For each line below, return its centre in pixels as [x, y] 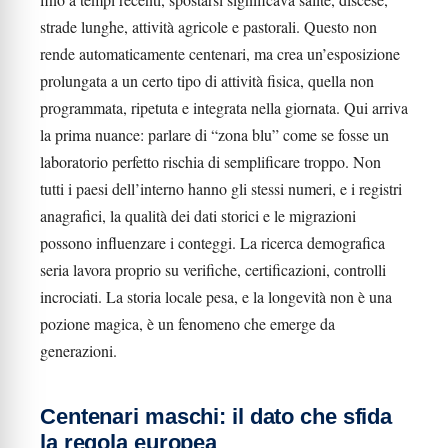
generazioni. [78, 350]
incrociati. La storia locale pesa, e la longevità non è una [216, 296]
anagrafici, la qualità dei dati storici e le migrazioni [198, 215]
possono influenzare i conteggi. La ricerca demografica [212, 242]
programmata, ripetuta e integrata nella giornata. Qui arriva [224, 107]
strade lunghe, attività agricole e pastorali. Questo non [208, 26]
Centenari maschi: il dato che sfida [216, 416]
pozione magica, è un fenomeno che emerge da [187, 323]
